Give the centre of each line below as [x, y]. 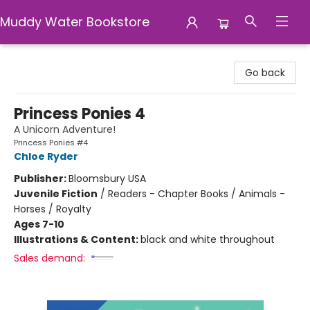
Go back [265, 73]
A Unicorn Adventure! [65, 129]
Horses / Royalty [53, 209]
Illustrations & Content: [77, 239]
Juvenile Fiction [56, 194]
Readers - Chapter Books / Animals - [197, 194]
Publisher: [41, 179]
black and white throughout [208, 239]
